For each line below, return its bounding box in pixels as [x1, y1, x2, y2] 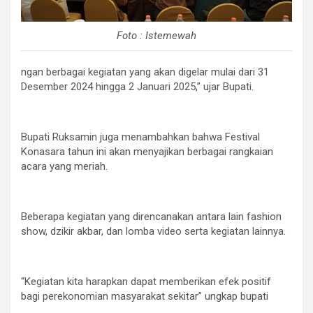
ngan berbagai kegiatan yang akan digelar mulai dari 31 [21, 65, 269, 78]
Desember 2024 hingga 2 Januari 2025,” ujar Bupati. [21, 80, 254, 93]
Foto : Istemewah [117, 29, 196, 42]
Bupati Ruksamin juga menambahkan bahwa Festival [21, 130, 260, 143]
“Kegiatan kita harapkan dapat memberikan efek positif [21, 275, 271, 288]
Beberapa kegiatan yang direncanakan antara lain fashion [21, 210, 282, 223]
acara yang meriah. [21, 159, 108, 173]
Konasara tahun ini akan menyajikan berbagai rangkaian [21, 145, 273, 158]
